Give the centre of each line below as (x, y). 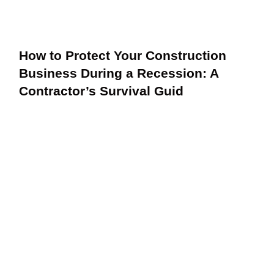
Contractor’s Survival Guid (102, 91)
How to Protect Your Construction (123, 55)
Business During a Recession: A (119, 73)
